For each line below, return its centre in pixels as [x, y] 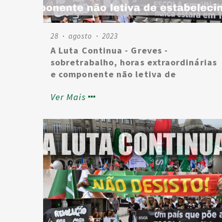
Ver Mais [68, 97]
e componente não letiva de [113, 74]
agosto [80, 36]
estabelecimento [89, 86]
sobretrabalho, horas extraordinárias [134, 62]
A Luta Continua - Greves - [110, 50]
